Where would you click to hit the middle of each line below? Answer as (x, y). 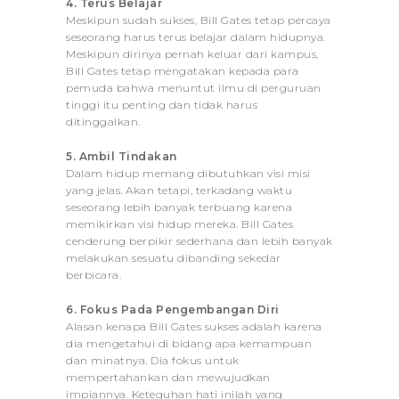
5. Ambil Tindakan (122, 156)
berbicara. (94, 274)
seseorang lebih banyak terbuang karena (179, 207)
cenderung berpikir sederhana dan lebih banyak (199, 240)
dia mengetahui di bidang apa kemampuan (189, 343)
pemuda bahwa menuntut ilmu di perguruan (194, 87)
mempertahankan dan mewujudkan (168, 377)
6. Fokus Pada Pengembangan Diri (173, 309)
